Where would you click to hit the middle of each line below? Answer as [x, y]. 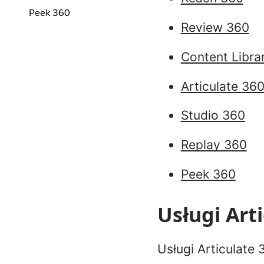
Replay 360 [214, 145]
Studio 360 [213, 115]
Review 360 [215, 27]
